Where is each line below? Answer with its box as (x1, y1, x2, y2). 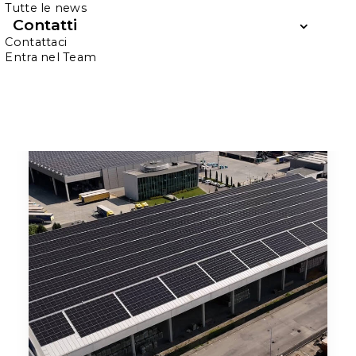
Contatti (13, 15, 77, 35)
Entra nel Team (5, 50, 97, 65)
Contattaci (5, 35, 68, 50)
